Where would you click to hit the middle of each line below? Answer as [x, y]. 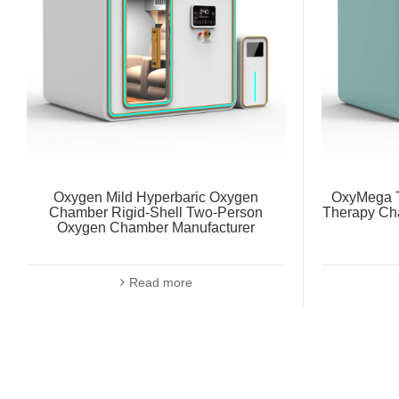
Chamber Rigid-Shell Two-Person [156, 212]
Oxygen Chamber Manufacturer [156, 227]
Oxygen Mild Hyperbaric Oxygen [156, 197]
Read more [160, 282]
